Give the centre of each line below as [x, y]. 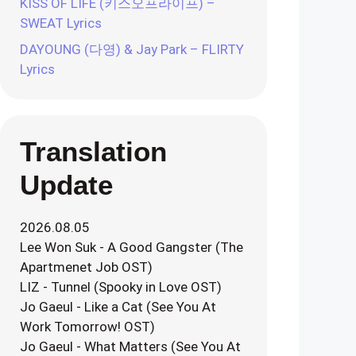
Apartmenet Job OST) [86, 267]
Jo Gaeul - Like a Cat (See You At [118, 307]
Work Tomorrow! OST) [87, 327]
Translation [93, 151]
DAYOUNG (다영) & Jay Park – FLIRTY [132, 49]
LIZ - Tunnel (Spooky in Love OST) [121, 287]
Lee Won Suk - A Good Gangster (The [132, 247]
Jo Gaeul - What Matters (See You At [130, 346]
